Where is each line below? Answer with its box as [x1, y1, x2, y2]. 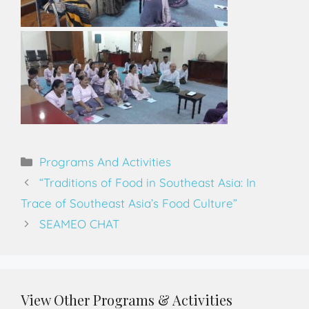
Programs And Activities [39, 154, 172, 169]
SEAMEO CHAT [39, 217, 120, 231]
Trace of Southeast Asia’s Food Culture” [21, 196, 237, 210]
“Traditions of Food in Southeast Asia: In [39, 175, 257, 190]
